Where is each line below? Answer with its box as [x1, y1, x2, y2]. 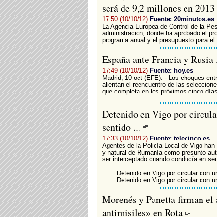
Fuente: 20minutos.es [149, 15, 214, 23]
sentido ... [102, 120, 143, 134]
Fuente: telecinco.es [149, 134, 210, 142]
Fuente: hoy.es [149, 66, 193, 74]
